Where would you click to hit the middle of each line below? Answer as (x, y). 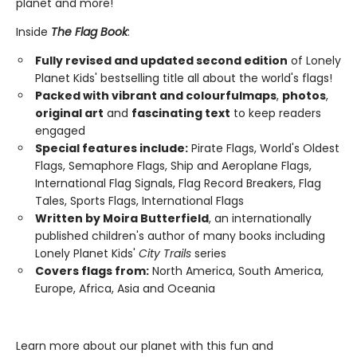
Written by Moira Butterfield (122, 218)
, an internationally (260, 218)
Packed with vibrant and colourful (139, 96)
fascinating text (181, 113)
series (209, 253)
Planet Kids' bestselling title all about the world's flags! (184, 78)
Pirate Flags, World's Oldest (264, 148)
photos (304, 96)
